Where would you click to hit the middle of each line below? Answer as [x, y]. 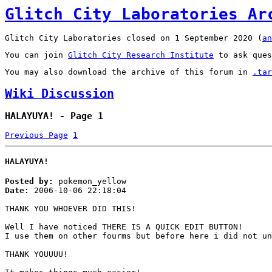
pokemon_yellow [90, 181]
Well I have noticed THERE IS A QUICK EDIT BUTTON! [124, 226]
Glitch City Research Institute [141, 55]
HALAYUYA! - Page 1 [54, 116]
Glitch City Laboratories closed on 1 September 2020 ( [134, 38]
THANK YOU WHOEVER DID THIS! [70, 208]
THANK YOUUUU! [36, 254]
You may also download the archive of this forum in [129, 72]
